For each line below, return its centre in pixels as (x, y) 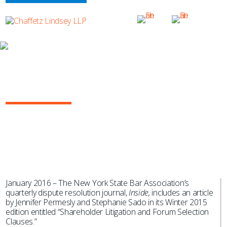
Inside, (140, 193)
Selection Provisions (63, 91)
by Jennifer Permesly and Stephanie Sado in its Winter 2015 (106, 202)
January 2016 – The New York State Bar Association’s (97, 183)
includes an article (182, 193)
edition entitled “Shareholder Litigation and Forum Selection (107, 212)
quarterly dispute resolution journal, (67, 193)
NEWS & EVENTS (37, 60)
